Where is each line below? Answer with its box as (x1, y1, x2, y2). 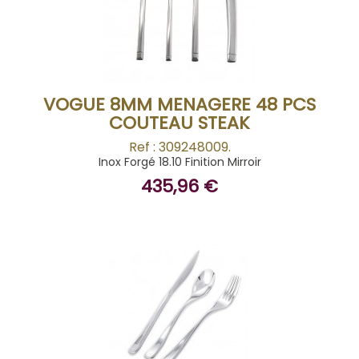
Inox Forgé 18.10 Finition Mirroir (98, 154, 261, 170)
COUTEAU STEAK (109, 111, 250, 135)
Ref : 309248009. (128, 138, 231, 156)
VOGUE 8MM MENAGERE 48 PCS (43, 92, 316, 117)
